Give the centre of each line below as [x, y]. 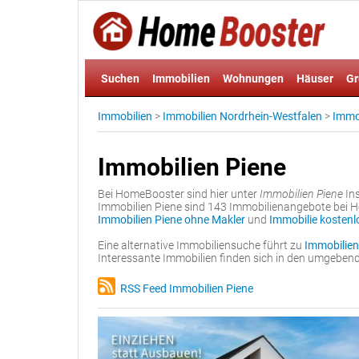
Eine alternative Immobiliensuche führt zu [201, 245]
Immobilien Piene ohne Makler [171, 220]
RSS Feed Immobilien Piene [184, 288]
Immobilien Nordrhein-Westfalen [242, 116]
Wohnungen [253, 79]
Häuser [315, 79]
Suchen [120, 79]
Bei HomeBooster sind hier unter [179, 194]
